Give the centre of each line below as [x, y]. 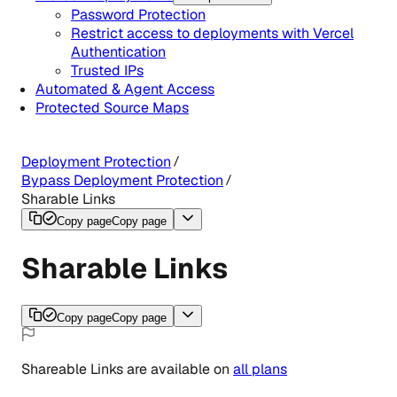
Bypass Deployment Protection [122, 181]
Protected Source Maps [112, 108]
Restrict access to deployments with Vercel [212, 34]
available [179, 370]
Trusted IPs [107, 71]
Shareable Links [72, 370]
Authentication [118, 52]
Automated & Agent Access [125, 90]
